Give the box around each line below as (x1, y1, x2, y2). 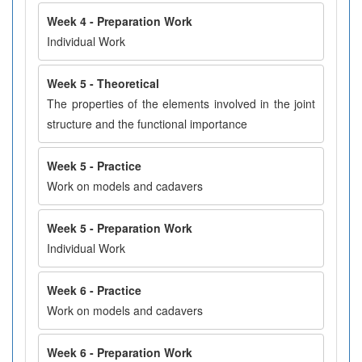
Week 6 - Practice (47, 282, 141, 298)
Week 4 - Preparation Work (47, 13, 192, 29)
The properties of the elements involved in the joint (47, 95, 315, 112)
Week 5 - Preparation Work (47, 220, 192, 236)
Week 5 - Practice (47, 158, 141, 174)
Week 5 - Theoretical (47, 75, 159, 91)
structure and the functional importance (47, 116, 247, 132)
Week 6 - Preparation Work (47, 344, 192, 360)
